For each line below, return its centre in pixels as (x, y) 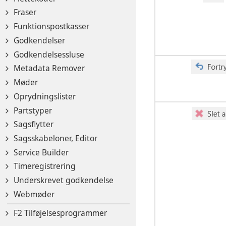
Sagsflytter (34, 124)
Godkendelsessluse (49, 54)
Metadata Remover (49, 68)
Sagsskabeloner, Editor (55, 138)
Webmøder (34, 194)
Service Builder (41, 152)
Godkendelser (39, 40)
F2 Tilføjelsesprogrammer (60, 213)
